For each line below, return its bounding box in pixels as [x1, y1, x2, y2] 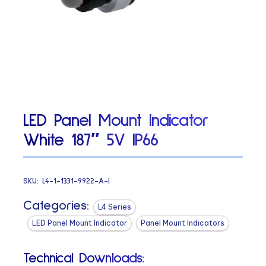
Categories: [23, 199, 90, 213]
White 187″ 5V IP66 [23, 131, 158, 150]
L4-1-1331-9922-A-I [42, 176, 110, 185]
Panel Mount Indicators [141, 218, 225, 227]
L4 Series [98, 202, 132, 211]
